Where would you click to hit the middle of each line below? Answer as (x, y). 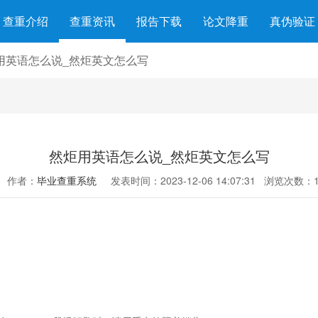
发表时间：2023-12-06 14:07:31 (183, 180)
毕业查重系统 (67, 180)
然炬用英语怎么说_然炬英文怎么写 (159, 156)
